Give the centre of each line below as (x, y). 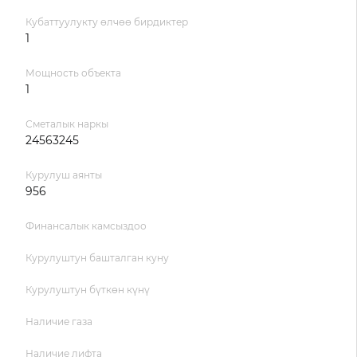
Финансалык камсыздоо (86, 226)
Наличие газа (59, 322)
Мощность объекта (73, 73)
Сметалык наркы (67, 124)
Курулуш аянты (64, 175)
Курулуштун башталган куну (97, 258)
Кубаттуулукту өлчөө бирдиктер (107, 22)
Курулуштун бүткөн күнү (88, 290)
